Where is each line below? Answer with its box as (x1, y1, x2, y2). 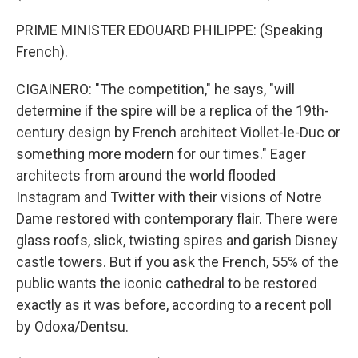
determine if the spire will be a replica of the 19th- (16, 102, 329, 119)
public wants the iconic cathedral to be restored (16, 275, 317, 292)
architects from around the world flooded (16, 167, 276, 184)
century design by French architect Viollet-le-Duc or (16, 124, 340, 141)
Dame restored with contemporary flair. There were (16, 210, 338, 227)
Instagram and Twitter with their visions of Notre (16, 189, 322, 205)
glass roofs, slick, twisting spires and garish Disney (16, 232, 338, 249)
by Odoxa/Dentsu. (16, 318, 129, 335)
